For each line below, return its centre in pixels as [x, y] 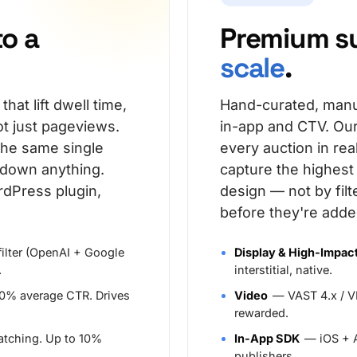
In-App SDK [267, 338]
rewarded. [261, 313]
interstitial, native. [283, 270]
